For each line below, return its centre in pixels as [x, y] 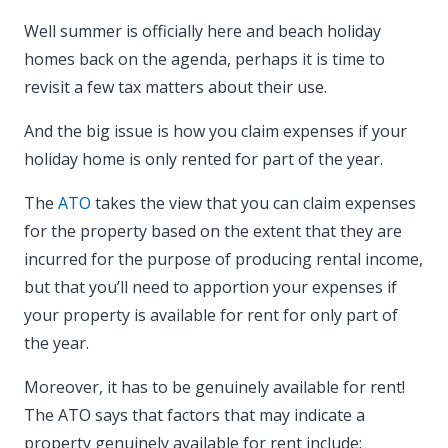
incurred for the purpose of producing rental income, [223, 259]
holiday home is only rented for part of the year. [203, 159]
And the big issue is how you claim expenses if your [215, 131]
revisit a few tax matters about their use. [175, 87]
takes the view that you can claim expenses [253, 203]
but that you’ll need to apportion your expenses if [210, 287]
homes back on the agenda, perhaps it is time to [204, 59]
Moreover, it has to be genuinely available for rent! [214, 387]
